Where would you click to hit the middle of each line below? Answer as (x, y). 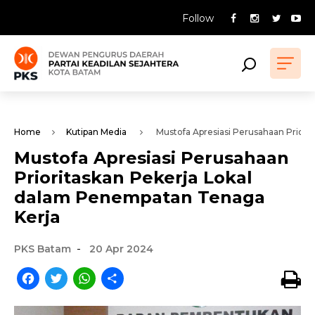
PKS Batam (43, 249)
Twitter (91, 276)
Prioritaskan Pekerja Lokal (133, 178)
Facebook (71, 276)
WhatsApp (129, 276)
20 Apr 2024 (121, 249)
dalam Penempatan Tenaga (140, 197)
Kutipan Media (96, 132)
